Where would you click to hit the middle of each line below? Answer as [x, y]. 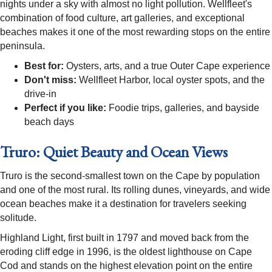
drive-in [40, 94]
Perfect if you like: [65, 108]
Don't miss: [50, 80]
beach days [49, 122]
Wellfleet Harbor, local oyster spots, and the [171, 80]
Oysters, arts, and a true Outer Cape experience [167, 66]
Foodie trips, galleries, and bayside [183, 108]
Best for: [44, 66]
